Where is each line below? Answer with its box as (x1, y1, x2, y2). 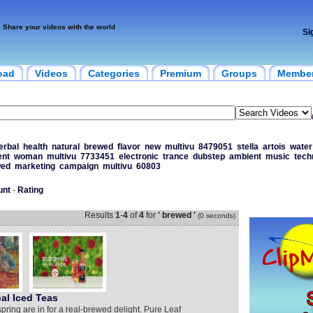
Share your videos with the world (2, 23, 115, 31)
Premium (159, 68, 201, 79)
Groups (221, 68, 257, 79)
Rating (17, 185, 43, 195)
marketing (14, 161, 55, 171)
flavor (117, 142, 140, 152)
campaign (59, 161, 99, 171)
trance (162, 152, 189, 161)
